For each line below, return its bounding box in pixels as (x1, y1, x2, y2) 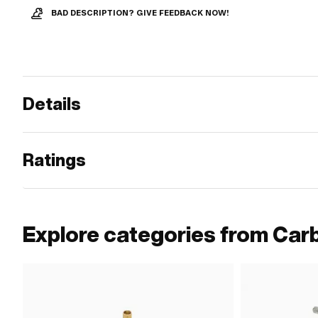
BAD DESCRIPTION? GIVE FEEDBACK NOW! (51, 9, 229, 18)
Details (23, 92, 81, 116)
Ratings (23, 148, 86, 172)
